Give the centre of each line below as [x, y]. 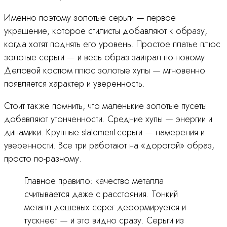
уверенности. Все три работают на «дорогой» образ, [109, 145]
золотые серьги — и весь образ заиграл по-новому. [106, 57]
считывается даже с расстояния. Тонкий [101, 194]
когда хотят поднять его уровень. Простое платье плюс [112, 44]
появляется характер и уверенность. [74, 83]
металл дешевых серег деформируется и [105, 207]
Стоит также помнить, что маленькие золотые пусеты [105, 106]
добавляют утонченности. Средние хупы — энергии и [108, 119]
